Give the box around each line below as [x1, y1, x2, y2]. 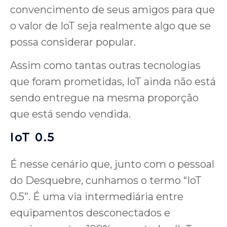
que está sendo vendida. [10, 108, 131, 121]
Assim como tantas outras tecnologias [10, 59, 201, 72]
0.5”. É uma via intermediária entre [10, 191, 183, 203]
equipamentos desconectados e [10, 207, 170, 219]
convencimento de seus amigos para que [10, 4, 215, 16]
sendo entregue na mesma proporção [10, 92, 199, 104]
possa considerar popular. [10, 36, 136, 49]
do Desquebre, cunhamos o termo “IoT [10, 174, 202, 187]
